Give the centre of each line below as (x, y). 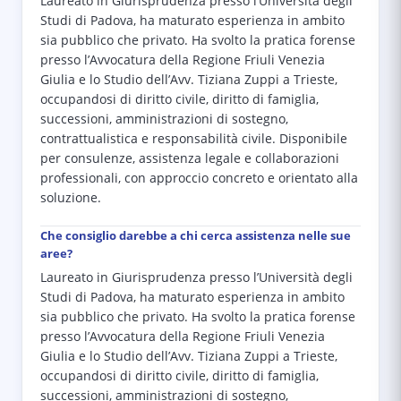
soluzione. (71, 198)
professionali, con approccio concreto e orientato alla (199, 178)
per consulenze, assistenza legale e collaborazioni (190, 158)
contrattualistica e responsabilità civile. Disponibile (194, 139)
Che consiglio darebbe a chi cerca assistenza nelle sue (196, 235)
